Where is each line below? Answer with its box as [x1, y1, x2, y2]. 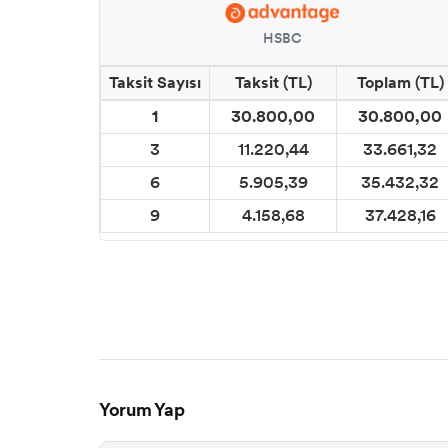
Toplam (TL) [356, 70, 444, 94]
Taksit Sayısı [109, 70, 201, 94]
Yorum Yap [99, 397, 185, 424]
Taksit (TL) [234, 70, 312, 94]
